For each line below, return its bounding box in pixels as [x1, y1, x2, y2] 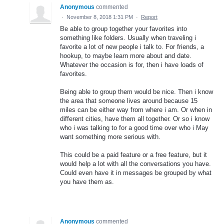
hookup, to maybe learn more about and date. [60, 51, 191, 59]
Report [141, 13, 157, 20]
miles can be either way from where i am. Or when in [60, 106, 212, 114]
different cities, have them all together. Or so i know [60, 115, 209, 123]
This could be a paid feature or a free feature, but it [60, 151, 207, 159]
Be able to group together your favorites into [60, 24, 187, 32]
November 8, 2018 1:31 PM [66, 13, 133, 20]
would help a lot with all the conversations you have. [60, 160, 211, 168]
